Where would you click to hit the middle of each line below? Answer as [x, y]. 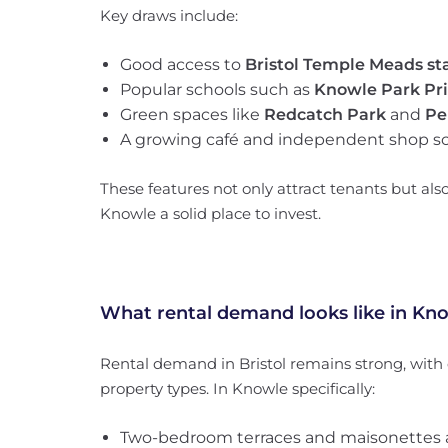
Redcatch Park [325, 114]
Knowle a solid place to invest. [210, 213]
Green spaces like [192, 114]
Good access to [182, 64]
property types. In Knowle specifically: [237, 388]
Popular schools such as [217, 89]
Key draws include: [169, 15]
